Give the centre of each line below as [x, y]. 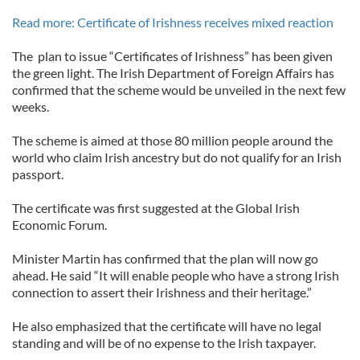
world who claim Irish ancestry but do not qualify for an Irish [177, 157]
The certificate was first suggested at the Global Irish [156, 208]
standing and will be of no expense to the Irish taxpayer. [164, 343]
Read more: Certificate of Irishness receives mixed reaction [173, 22]
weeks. [31, 106]
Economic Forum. [59, 225]
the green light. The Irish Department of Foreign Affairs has [173, 73]
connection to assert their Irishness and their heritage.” [162, 292]
